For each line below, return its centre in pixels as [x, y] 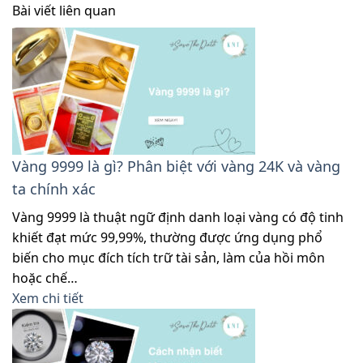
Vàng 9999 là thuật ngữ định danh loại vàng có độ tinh [178, 217]
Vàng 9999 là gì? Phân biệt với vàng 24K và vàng [176, 166]
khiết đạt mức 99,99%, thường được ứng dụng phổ [167, 237]
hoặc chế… [45, 278]
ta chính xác [54, 188]
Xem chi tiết [48, 298]
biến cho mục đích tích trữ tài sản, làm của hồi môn [169, 257]
